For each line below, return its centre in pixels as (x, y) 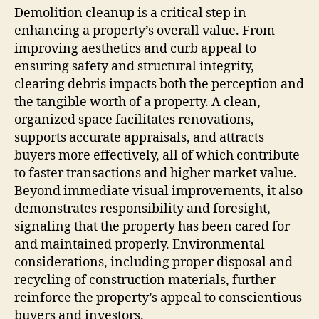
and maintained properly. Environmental (140, 244)
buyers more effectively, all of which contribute (157, 155)
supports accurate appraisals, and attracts (139, 137)
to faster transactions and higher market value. (156, 173)
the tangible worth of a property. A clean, (137, 102)
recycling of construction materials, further (145, 280)
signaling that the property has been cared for (152, 226)
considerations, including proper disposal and (153, 262)
